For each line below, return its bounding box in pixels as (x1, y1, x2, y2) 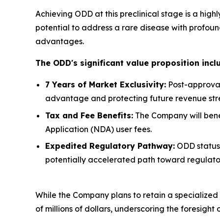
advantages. (35, 36, 84, 46)
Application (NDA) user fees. (45, 124, 152, 134)
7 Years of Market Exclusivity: (45, 80, 166, 89)
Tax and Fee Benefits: (45, 110, 133, 120)
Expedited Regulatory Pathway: (45, 141, 175, 151)
